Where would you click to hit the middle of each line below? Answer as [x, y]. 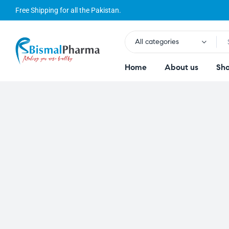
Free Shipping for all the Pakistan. [68, 10]
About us [181, 67]
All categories [157, 42]
